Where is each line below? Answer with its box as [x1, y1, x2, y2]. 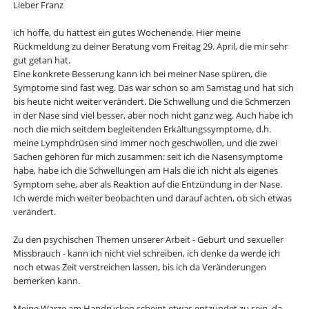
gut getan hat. [12, 54, 70, 67]
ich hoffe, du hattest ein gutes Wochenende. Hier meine [12, 26, 241, 39]
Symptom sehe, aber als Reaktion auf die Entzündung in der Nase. [12, 178, 282, 191]
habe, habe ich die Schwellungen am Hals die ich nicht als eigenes [12, 164, 278, 177]
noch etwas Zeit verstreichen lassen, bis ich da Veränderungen [12, 261, 266, 274]
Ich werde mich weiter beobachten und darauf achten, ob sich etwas [12, 192, 292, 205]
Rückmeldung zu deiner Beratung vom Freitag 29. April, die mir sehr [12, 40, 288, 53]
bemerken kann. [12, 275, 80, 288]
